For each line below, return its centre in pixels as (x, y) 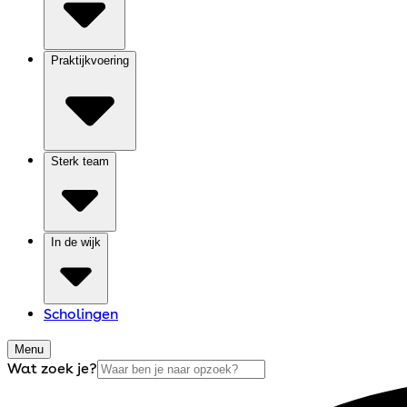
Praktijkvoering (90, 60)
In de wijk (76, 242)
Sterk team (80, 161)
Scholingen (81, 313)
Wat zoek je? (52, 368)
